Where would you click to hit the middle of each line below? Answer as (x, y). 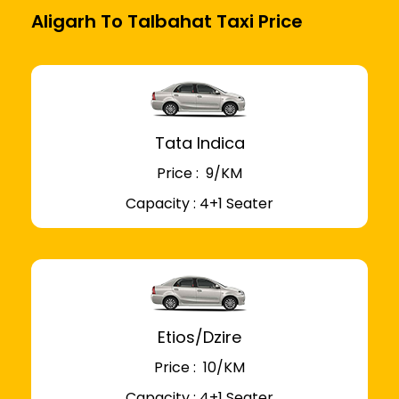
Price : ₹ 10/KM (199, 368)
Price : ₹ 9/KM (199, 174)
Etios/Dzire (199, 338)
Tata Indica (199, 143)
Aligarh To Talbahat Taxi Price (167, 22)
